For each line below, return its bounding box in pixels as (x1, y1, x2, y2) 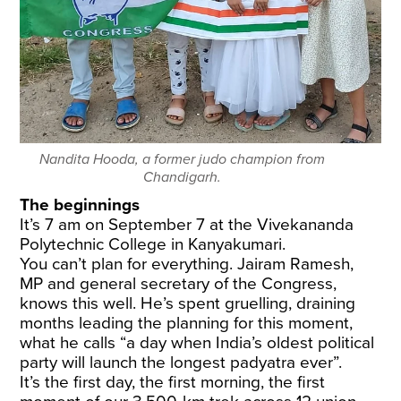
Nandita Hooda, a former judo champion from (39, 149, 326, 168)
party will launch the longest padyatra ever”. (20, 352, 343, 372)
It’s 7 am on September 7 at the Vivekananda (20, 214, 354, 235)
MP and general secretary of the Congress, (20, 273, 337, 294)
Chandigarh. (143, 167, 222, 186)
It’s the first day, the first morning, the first (20, 371, 326, 392)
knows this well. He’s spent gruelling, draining (20, 293, 356, 313)
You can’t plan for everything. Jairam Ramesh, (20, 253, 354, 274)
